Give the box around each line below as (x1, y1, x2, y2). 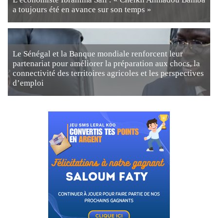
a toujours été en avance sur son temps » (13, 5, 151, 14)
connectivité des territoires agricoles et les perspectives (13, 69, 204, 78)
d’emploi (13, 78, 44, 88)
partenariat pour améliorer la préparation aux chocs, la (13, 59, 200, 68)
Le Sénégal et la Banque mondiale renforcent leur (13, 49, 183, 58)
